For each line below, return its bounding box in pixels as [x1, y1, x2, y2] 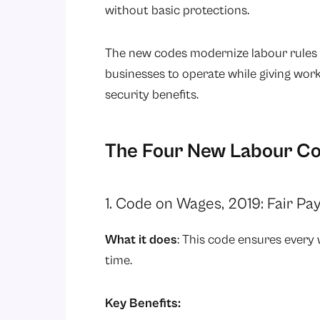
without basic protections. [105, 2, 249, 18]
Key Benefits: [105, 296, 181, 311]
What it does [105, 231, 177, 247]
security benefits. [105, 87, 199, 103]
